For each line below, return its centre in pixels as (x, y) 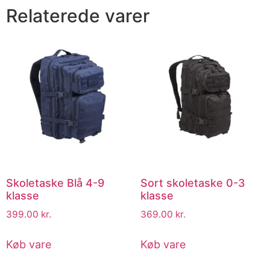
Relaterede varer (78, 16)
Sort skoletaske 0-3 (193, 183)
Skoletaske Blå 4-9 (55, 183)
